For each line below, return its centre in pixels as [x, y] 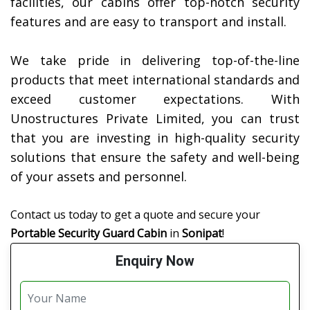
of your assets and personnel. [99, 177]
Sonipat [202, 234]
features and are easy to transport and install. [148, 22]
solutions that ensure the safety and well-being [155, 157]
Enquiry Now [155, 261]
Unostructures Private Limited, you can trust [155, 119]
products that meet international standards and [155, 80]
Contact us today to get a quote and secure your [135, 215]
